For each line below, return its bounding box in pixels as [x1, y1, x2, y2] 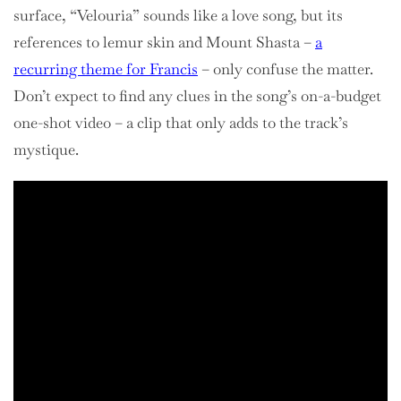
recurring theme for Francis [13, 58, 198, 79]
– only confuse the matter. [198, 58, 373, 79]
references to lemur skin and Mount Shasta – [13, 31, 315, 52]
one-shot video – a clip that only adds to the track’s [13, 112, 348, 132]
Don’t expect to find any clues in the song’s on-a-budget [13, 85, 381, 106]
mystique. [13, 139, 79, 159]
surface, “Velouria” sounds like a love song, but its [13, 4, 343, 25]
